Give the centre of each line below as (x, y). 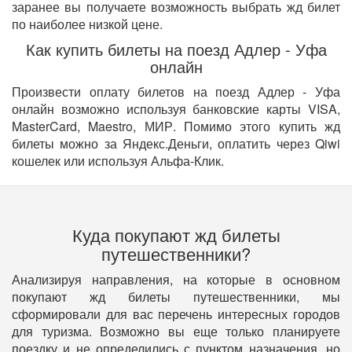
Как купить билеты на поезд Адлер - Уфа (176, 49)
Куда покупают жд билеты (176, 235)
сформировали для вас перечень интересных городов (176, 314)
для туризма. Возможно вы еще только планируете (176, 332)
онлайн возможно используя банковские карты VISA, (176, 109)
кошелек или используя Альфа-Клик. (118, 161)
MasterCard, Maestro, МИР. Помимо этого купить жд (176, 126)
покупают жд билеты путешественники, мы (176, 297)
